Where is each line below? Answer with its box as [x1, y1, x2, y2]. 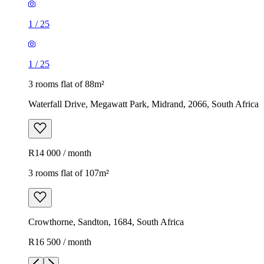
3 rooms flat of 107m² [28, 167, 109, 178]
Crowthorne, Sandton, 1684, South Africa [28, 216, 184, 227]
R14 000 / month [28, 147, 91, 158]
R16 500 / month [28, 236, 91, 247]
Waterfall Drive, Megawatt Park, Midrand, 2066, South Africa [28, 98, 259, 109]
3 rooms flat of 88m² [28, 78, 104, 89]
